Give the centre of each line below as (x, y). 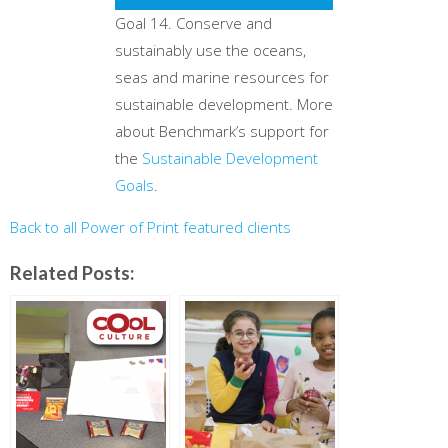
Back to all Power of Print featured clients (150, 227)
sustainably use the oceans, (210, 50)
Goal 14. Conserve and (193, 23)
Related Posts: (72, 273)
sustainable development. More (224, 104)
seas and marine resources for (222, 77)
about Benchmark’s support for (222, 131)
